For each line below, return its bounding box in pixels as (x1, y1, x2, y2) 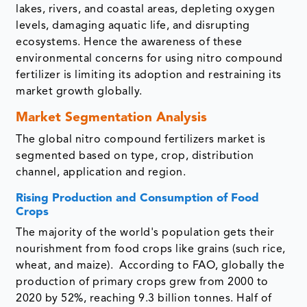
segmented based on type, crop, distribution (16, 151, 254, 162)
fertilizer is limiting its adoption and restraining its (16, 70, 282, 82)
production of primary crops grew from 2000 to (16, 277, 269, 288)
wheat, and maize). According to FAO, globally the (16, 260, 285, 272)
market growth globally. (16, 86, 143, 98)
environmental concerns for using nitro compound (16, 53, 283, 65)
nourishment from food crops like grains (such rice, (16, 244, 286, 256)
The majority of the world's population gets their (16, 228, 275, 239)
